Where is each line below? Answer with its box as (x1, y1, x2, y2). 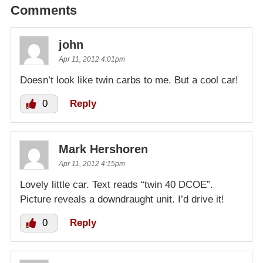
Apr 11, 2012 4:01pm (59, 55, 125, 63)
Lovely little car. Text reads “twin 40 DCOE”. (20, 178, 213, 190)
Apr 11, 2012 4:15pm (59, 159, 125, 168)
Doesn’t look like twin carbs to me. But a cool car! (20, 74, 238, 86)
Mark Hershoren (59, 142, 148, 156)
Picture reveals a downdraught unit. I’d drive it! (20, 193, 224, 205)
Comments (11, 2, 77, 18)
